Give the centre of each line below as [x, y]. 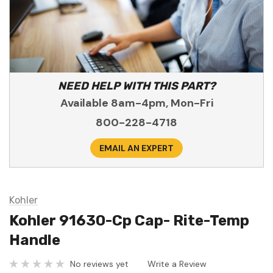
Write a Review [177, 264]
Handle [35, 240]
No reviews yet [99, 264]
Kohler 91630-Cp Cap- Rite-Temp [129, 221]
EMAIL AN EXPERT [136, 148]
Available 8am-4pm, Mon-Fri [136, 103]
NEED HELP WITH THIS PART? [136, 86]
